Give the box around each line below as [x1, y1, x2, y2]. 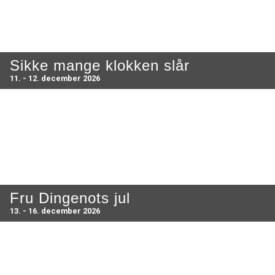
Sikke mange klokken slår [10, 56, 190, 74]
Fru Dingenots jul [10, 189, 130, 206]
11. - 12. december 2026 [10, 73, 100, 83]
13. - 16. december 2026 [10, 206, 100, 215]
